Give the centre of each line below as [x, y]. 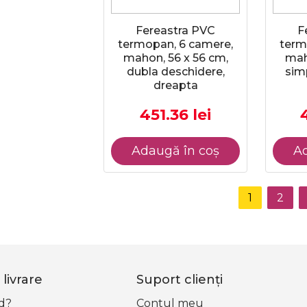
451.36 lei [175, 115]
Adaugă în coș [175, 151]
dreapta [175, 85]
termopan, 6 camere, [175, 44]
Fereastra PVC [175, 30]
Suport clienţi [180, 280]
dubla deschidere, [175, 72]
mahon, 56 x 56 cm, [175, 58]
